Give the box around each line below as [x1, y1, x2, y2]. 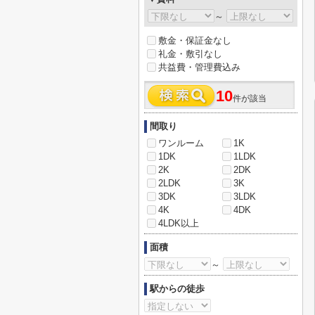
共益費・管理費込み [158, 62, 240, 72]
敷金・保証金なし [158, 35, 231, 46]
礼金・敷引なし [158, 49, 222, 59]
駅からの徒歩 [150, 283, 205, 294]
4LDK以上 [158, 218, 199, 229]
